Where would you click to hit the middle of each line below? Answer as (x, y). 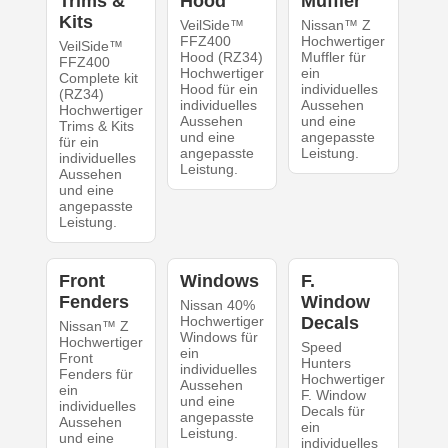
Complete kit (98, 77)
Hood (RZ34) (221, 56)
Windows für (218, 336)
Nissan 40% (217, 304)
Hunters (326, 362)
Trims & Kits (96, 125)
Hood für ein (218, 88)
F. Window (334, 394)
